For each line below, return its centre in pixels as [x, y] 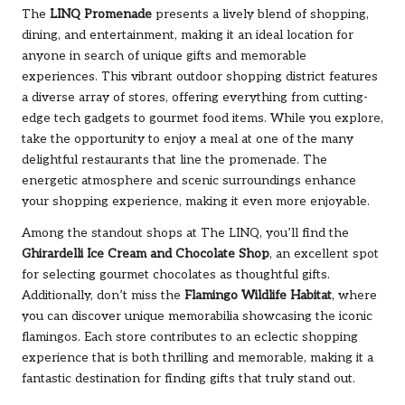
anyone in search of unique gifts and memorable [164, 56]
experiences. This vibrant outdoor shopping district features [200, 76]
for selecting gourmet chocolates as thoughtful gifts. [176, 274]
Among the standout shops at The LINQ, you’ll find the [185, 233]
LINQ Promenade [101, 14]
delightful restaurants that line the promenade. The [174, 160]
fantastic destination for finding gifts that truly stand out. [188, 378]
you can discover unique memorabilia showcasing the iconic [197, 316]
